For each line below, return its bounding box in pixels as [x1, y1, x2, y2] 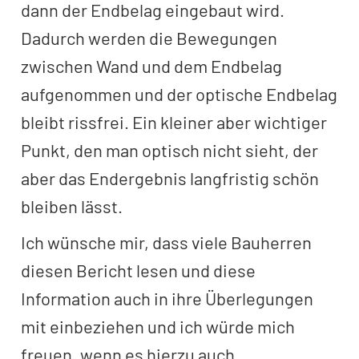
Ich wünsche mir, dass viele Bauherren [21, 232, 312, 252]
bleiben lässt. [21, 196, 123, 216]
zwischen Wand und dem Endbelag [21, 55, 282, 76]
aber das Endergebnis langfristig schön [21, 167, 319, 188]
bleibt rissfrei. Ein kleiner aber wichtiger [21, 111, 327, 132]
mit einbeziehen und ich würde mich [21, 316, 295, 337]
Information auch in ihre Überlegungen [21, 288, 313, 309]
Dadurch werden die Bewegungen [21, 27, 277, 48]
